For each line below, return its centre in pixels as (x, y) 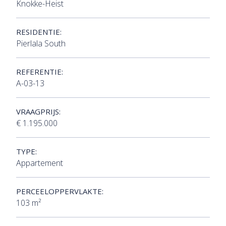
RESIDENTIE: (39, 32)
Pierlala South (41, 44)
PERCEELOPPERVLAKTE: (60, 191)
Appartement (40, 163)
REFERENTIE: (40, 72)
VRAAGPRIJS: (38, 112)
